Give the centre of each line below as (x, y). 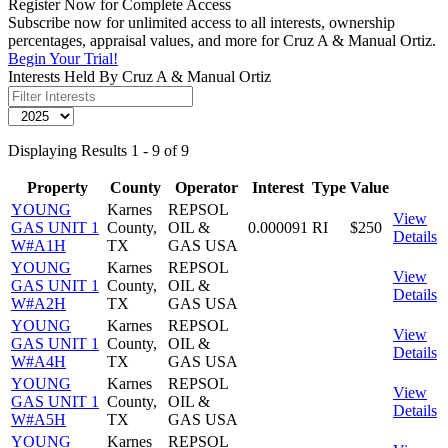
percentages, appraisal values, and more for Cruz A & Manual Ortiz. (222, 40)
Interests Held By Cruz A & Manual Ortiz (139, 76)
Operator (206, 187)
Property (57, 187)
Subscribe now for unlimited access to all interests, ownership (201, 22)
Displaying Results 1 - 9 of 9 (98, 150)
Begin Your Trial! (63, 58)
